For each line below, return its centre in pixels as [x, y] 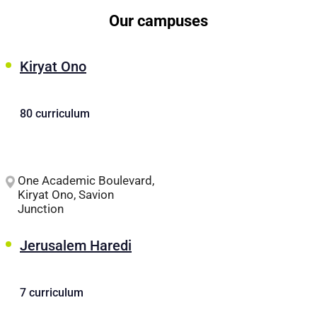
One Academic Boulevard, [86, 180]
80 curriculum [55, 114]
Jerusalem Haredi [76, 246]
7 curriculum [52, 293]
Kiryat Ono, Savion [66, 195]
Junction [41, 209]
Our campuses [158, 21]
